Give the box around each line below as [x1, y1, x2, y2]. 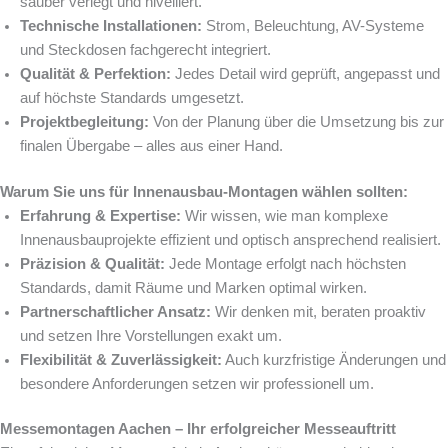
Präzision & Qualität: [20, 255, 165, 272]
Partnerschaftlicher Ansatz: [20, 303, 211, 320]
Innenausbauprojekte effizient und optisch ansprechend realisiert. [20, 231, 441, 248]
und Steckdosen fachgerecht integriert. [20, 41, 271, 58]
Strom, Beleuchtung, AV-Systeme [202, 17, 424, 34]
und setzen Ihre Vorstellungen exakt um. [20, 327, 282, 344]
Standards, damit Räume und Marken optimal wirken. [20, 279, 367, 296]
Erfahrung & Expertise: [20, 207, 181, 224]
